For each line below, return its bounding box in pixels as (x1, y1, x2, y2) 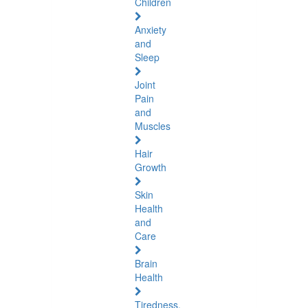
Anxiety (135, 23, 166, 36)
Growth (135, 160, 166, 174)
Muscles (135, 119, 170, 133)
